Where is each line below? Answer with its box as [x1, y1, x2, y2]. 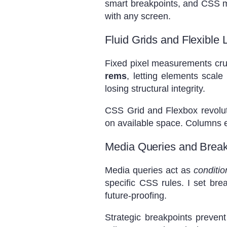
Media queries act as [105, 165, 194, 176]
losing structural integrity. [105, 84, 206, 94]
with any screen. [105, 11, 171, 22]
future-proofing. [105, 191, 167, 201]
